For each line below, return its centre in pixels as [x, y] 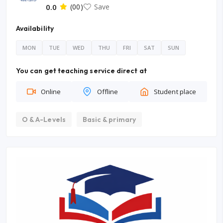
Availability [35, 28]
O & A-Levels [44, 119]
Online [51, 91]
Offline [108, 91]
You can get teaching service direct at [81, 70]
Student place [175, 91]
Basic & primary [109, 119]
